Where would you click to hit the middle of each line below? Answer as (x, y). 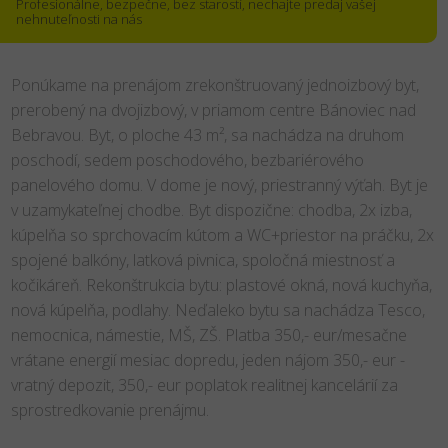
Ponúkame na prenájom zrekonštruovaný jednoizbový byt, (214, 85)
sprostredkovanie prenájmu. (109, 410)
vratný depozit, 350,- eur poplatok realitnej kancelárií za (204, 385)
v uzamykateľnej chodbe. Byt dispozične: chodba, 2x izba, (211, 210)
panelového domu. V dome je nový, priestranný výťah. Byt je (219, 185)
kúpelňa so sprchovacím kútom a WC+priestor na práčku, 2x (222, 235)
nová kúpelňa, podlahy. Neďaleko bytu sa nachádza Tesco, (217, 310)
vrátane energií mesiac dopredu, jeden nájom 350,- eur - (207, 360)
